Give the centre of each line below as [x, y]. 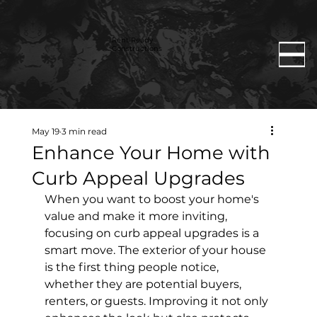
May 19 [45, 131]
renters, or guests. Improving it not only [157, 301]
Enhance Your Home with [151, 152]
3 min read [84, 131]
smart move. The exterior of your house [156, 250]
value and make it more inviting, [137, 216]
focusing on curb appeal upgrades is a [153, 233]
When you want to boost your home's [153, 199]
